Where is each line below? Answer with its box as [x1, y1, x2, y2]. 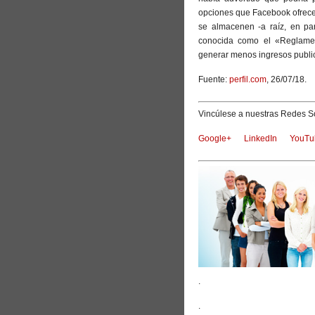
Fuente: [198, 74, 229, 84]
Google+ [198, 133, 231, 143]
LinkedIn [244, 133, 277, 143]
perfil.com [229, 74, 266, 84]
